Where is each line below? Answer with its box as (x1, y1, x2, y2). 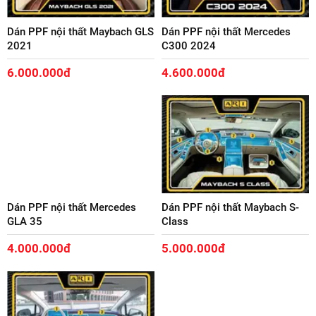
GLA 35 (7, 214, 42, 228)
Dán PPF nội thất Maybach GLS (7, 25, 154, 38)
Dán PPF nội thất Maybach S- (162, 200, 299, 214)
